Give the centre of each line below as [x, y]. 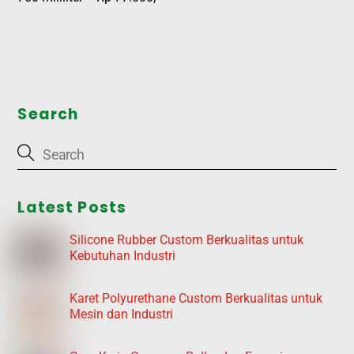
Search [48, 115]
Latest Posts [72, 208]
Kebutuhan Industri [123, 256]
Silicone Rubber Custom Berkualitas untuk [187, 240]
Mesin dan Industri [122, 314]
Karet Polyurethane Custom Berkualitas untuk [196, 299]
